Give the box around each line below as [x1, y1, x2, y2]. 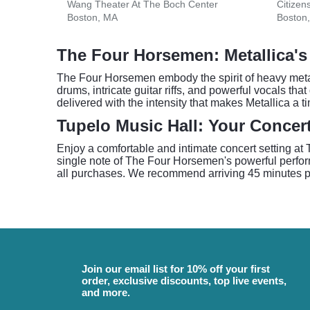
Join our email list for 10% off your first [82, 263, 270, 275]
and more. [82, 286, 130, 298]
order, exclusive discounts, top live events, [82, 275, 286, 286]
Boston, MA [67, 12, 118, 23]
